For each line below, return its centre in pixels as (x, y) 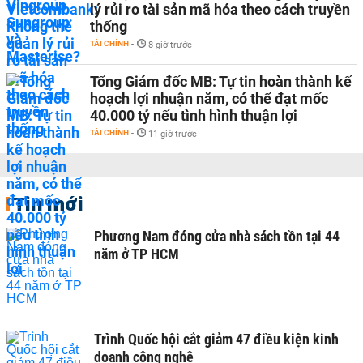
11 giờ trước (173, 134)
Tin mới (48, 203)
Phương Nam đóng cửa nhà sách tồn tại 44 (217, 236)
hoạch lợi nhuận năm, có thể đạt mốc (209, 98)
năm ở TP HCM (137, 254)
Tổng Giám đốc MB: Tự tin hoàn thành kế (221, 81)
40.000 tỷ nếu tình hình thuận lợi (194, 115)
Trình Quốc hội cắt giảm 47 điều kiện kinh (216, 339)
